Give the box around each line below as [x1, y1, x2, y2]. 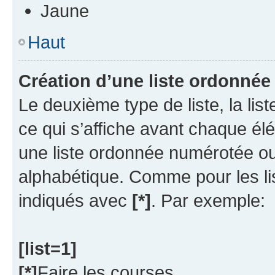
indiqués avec [18, 190, 132, 211]
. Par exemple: [151, 190, 265, 211]
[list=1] [18, 238, 77, 258]
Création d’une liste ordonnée [18, 70, 271, 91]
